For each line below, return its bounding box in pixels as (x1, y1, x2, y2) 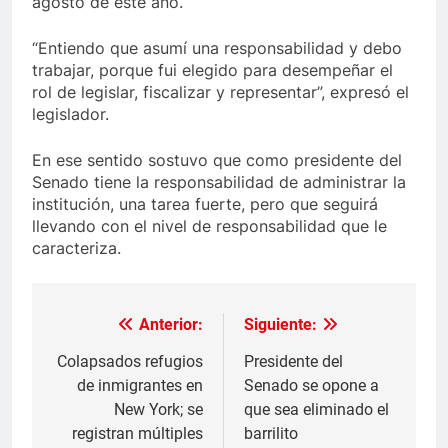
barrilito (244, 423, 298, 443)
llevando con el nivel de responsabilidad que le (32, 215, 387, 236)
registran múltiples (72, 423, 203, 443)
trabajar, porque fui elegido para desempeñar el (32, 59, 393, 80)
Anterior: (139, 314, 203, 334)
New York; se (114, 399, 203, 419)
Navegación (51, 315, 179, 344)
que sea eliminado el (244, 399, 389, 419)
